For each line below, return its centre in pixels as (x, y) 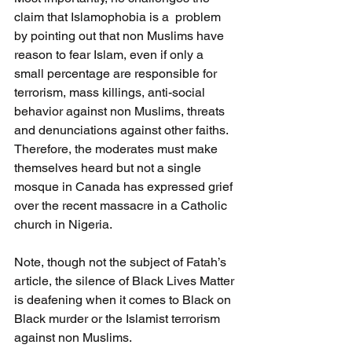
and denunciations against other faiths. (123, 130)
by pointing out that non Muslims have (121, 35)
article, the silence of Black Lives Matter (126, 280)
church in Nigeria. (64, 224)
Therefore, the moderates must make (117, 148)
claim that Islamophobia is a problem (119, 16)
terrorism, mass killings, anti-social (111, 92)
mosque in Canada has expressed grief (125, 186)
